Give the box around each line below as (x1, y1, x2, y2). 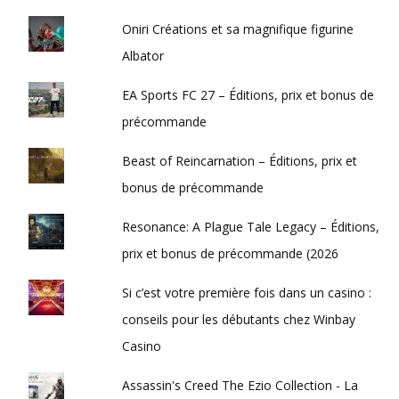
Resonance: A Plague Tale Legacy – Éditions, (122, 218, 380, 235)
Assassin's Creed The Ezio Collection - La (122, 377, 359, 394)
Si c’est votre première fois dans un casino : (122, 284, 372, 301)
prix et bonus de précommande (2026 (122, 245, 339, 262)
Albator (122, 47, 165, 64)
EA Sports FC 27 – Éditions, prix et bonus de (122, 86, 375, 103)
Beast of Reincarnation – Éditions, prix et (122, 152, 358, 169)
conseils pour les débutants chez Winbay (122, 311, 356, 328)
